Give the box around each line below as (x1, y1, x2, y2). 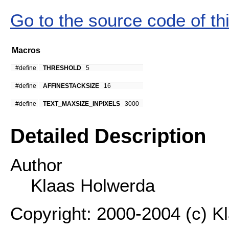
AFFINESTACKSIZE (43, 82, 99, 89)
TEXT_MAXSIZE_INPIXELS (43, 100, 120, 107)
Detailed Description (10, 124, 206, 147)
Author (10, 155, 62, 175)
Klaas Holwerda (31, 175, 155, 196)
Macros (12, 46, 40, 55)
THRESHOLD (43, 64, 81, 71)
